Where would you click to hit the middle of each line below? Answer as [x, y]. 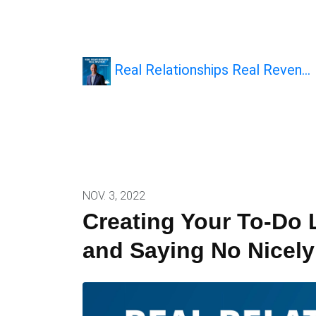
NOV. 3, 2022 [114, 196]
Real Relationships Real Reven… [211, 70]
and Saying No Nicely [199, 250]
